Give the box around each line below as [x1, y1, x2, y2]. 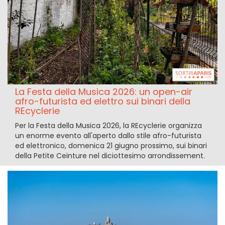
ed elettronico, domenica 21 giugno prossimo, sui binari [15, 141, 207, 151]
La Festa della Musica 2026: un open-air [15, 85, 192, 98]
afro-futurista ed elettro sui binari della [15, 95, 190, 108]
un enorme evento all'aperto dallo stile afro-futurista [15, 131, 201, 141]
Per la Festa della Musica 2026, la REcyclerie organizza [15, 121, 202, 131]
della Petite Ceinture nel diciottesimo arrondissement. [15, 151, 205, 161]
